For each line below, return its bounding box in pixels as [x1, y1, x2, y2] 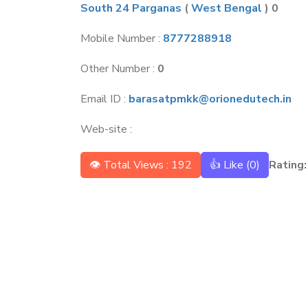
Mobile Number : [80, 31, 163, 46]
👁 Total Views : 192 [89, 157, 192, 173]
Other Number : [80, 61, 157, 76]
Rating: [269, 157, 307, 173]
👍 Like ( [210, 157, 250, 173]
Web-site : [80, 122, 132, 137]
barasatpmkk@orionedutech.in [129, 91, 291, 107]
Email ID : [80, 91, 129, 107]
